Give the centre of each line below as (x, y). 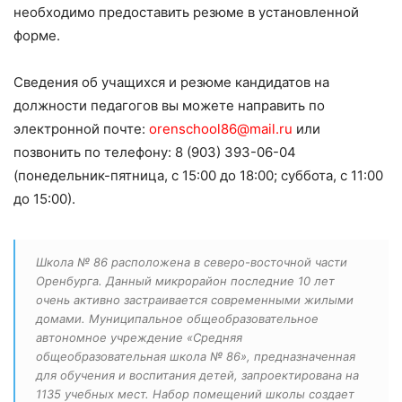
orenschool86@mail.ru (221, 129)
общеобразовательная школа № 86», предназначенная (196, 357)
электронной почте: (81, 129)
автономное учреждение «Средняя (139, 338)
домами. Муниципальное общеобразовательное (177, 319)
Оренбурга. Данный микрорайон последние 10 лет (185, 281)
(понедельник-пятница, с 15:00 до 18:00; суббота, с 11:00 (198, 176)
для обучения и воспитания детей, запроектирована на (197, 376)
